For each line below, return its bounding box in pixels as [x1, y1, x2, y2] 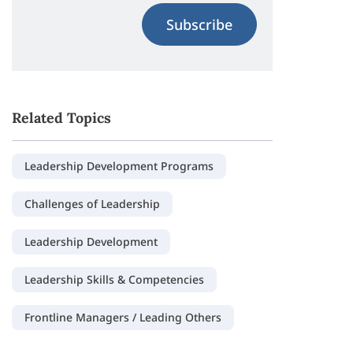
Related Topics [12, 109, 112, 127]
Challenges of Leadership [24, 196, 161, 211]
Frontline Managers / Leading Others [24, 310, 222, 325]
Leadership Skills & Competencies [24, 272, 205, 287]
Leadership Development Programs [24, 158, 214, 173]
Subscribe [165, 15, 232, 34]
